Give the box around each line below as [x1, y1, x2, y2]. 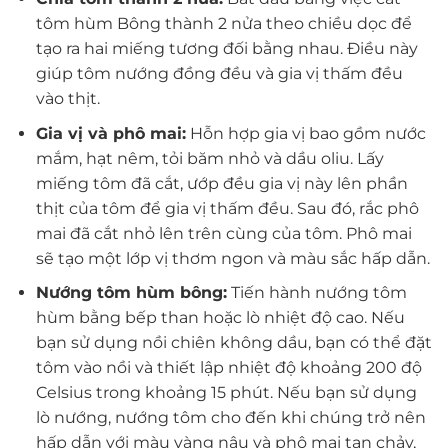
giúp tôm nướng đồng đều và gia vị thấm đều [35, 63, 403, 83]
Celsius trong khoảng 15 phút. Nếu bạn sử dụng [35, 383, 417, 403]
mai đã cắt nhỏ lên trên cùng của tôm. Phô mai [35, 223, 412, 243]
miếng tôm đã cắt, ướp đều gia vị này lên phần [35, 173, 408, 193]
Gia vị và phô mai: [35, 123, 186, 143]
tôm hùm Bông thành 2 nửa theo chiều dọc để [35, 13, 412, 33]
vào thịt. [35, 88, 100, 108]
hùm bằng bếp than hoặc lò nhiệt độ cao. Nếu [35, 308, 405, 328]
